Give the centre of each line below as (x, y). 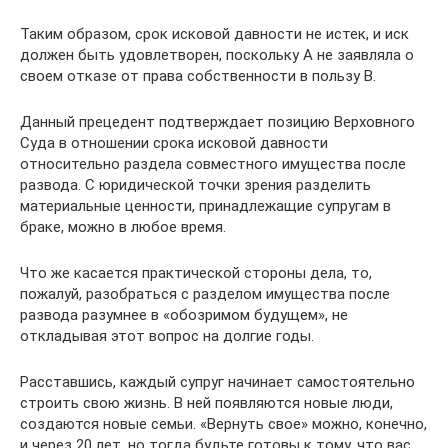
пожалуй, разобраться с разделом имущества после (205, 294)
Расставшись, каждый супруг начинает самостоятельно (217, 382)
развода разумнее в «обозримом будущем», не (184, 315)
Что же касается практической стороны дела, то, (196, 273)
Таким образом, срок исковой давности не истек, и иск (214, 34)
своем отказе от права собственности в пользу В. (198, 76)
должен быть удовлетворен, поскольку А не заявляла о (217, 55)
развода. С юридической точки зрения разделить (195, 185)
